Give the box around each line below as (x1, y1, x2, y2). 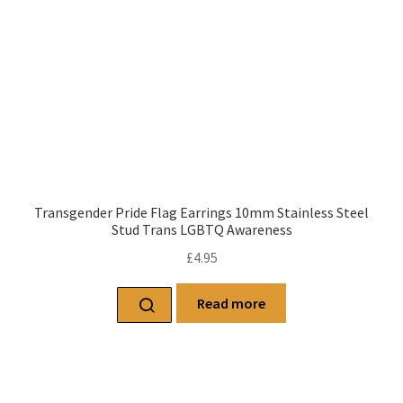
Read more (197, 293, 265, 312)
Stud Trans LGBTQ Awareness (111, 220, 292, 239)
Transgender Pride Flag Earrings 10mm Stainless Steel (34, 203, 369, 222)
